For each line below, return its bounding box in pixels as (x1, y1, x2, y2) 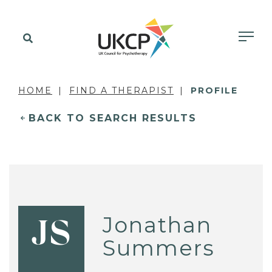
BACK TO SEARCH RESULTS (29, 112, 197, 124)
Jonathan (103, 211, 212, 238)
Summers (103, 234, 216, 261)
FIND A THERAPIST (69, 85, 174, 96)
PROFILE (191, 85, 238, 96)
